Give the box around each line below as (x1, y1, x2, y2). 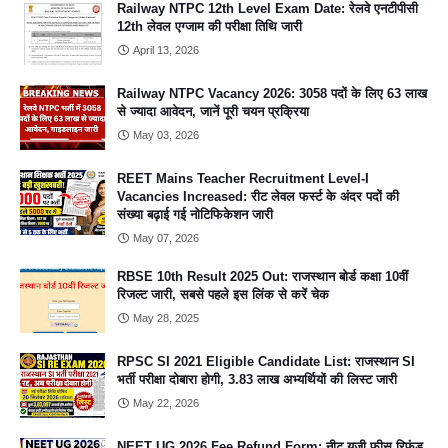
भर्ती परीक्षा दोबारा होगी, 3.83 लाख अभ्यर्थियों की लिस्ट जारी (117, 372, 397, 387)
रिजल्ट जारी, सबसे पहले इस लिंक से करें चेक (117, 287, 329, 302)
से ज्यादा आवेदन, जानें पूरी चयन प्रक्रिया (117, 104, 309, 119)
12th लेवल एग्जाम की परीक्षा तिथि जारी (117, 19, 302, 34)
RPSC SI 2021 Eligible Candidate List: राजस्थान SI (117, 354, 415, 369)
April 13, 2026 (133, 44, 199, 56)
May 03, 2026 (133, 129, 199, 141)
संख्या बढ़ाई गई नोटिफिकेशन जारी (117, 207, 273, 222)
